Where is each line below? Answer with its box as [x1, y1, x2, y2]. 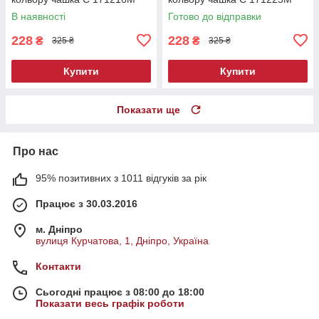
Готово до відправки [168, 10, 261, 22]
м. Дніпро [36, 223, 83, 235]
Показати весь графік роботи [36, 297, 184, 309]
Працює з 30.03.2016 [36, 197, 137, 209]
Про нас [13, 145, 58, 157]
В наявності [11, 10, 66, 22]
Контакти [36, 260, 81, 272]
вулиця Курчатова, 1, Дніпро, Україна [36, 234, 209, 246]
